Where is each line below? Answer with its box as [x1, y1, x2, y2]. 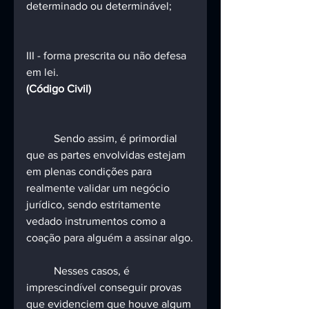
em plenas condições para [26, 166, 154, 178]
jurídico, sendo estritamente [26, 199, 163, 211]
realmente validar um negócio [26, 182, 172, 195]
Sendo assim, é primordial [26, 132, 54, 145]
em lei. [26, 66, 59, 79]
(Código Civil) [26, 83, 91, 95]
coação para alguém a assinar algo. [26, 232, 193, 244]
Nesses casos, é [26, 265, 54, 277]
